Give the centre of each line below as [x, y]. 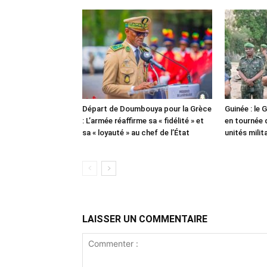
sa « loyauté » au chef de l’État [136, 133]
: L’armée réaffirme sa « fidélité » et [143, 121]
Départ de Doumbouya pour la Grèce [147, 109]
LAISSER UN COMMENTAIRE [145, 219]
